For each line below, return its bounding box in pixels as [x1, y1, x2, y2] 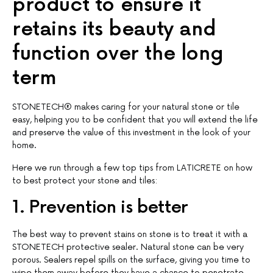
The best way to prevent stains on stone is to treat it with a [12, 229, 247, 240]
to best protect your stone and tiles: [12, 175, 157, 186]
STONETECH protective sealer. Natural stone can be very [12, 242, 244, 253]
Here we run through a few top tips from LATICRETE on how [12, 163, 252, 174]
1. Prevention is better [12, 197, 188, 218]
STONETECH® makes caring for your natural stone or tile [12, 102, 239, 113]
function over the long [12, 42, 224, 66]
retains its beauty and [12, 18, 216, 42]
